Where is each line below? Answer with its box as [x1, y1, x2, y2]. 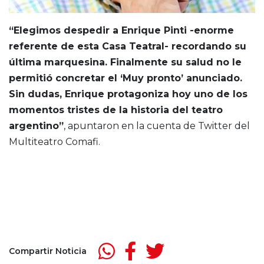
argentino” [9, 120, 64, 132]
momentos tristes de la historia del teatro [9, 104, 223, 116]
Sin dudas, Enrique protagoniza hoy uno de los [9, 88, 247, 100]
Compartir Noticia [9, 245, 87, 256]
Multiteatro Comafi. [9, 136, 100, 148]
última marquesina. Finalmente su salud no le [9, 57, 242, 68]
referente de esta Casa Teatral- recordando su [9, 41, 246, 52]
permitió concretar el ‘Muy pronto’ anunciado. [9, 72, 242, 84]
